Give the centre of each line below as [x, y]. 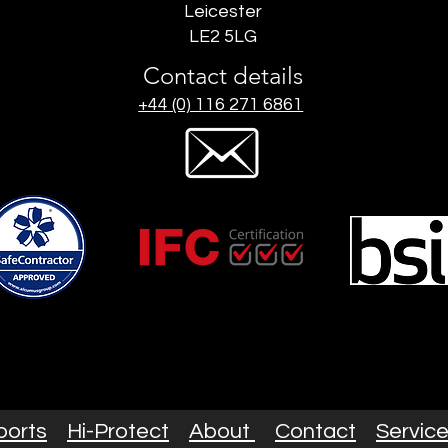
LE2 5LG [222, 36]
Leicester [222, 11]
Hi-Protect [118, 431]
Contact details [222, 75]
